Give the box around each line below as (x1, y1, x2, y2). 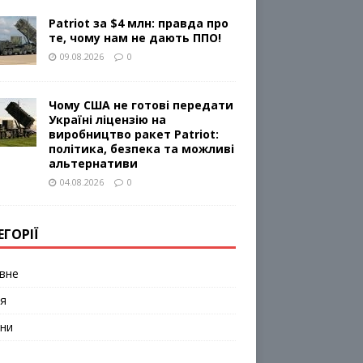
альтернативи (48, 156, 138, 172)
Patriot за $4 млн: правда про (48, 15, 228, 32)
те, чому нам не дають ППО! (48, 30, 221, 46)
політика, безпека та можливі (48, 141, 234, 157)
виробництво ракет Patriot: (48, 126, 219, 143)
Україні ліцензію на (48, 112, 166, 128)
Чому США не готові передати (48, 97, 233, 113)
